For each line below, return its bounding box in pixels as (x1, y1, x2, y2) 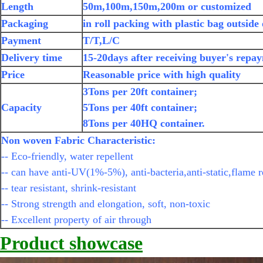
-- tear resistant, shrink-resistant (1, 182, 136, 194)
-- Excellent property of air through (1, 214, 151, 225)
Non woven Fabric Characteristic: (1, 134, 156, 146)
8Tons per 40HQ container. (83, 117, 205, 129)
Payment (1, 35, 41, 46)
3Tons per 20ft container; (83, 86, 197, 97)
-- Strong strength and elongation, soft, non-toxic (1, 198, 210, 210)
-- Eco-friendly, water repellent (1, 150, 133, 162)
